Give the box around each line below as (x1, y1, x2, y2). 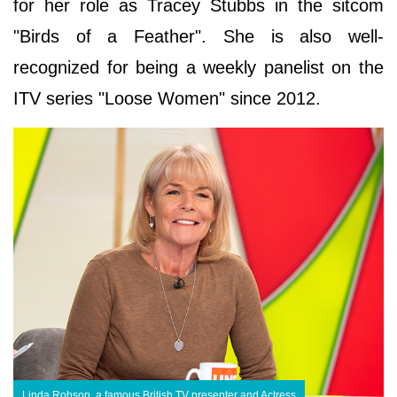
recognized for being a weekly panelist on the (13, 58, 384, 78)
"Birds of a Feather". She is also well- (13, 27, 384, 47)
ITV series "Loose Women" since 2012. (13, 89, 321, 109)
